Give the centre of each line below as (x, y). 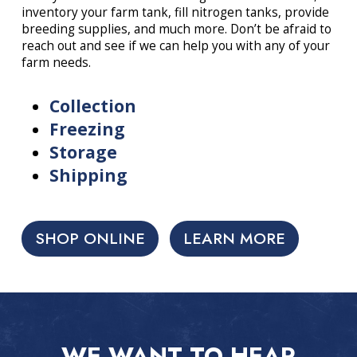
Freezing (87, 129)
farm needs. (56, 62)
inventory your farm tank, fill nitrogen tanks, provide (175, 12)
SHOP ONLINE (90, 239)
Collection (92, 106)
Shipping (88, 176)
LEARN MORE (235, 239)
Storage (83, 153)
